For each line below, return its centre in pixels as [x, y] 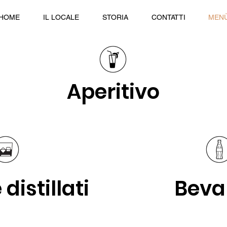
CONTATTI [168, 17]
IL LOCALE [61, 17]
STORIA [115, 17]
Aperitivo [113, 92]
